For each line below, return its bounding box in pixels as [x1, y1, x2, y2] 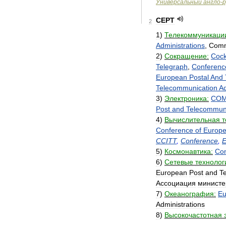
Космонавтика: [164, 147, 213, 155]
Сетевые [164, 158, 193, 166]
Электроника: [164, 94, 209, 102]
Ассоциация [156, 179, 196, 187]
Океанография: [164, 190, 216, 198]
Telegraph [156, 63, 188, 71]
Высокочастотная [164, 211, 222, 219]
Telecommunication [156, 84, 217, 92]
